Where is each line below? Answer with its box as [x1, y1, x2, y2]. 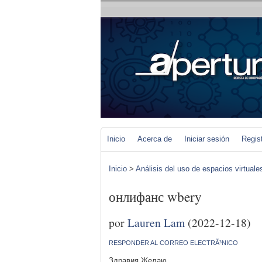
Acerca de [137, 135, 172, 143]
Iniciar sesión [184, 135, 229, 143]
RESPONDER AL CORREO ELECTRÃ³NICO [109, 239, 238, 246]
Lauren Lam [127, 214, 185, 230]
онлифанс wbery [109, 187, 202, 206]
